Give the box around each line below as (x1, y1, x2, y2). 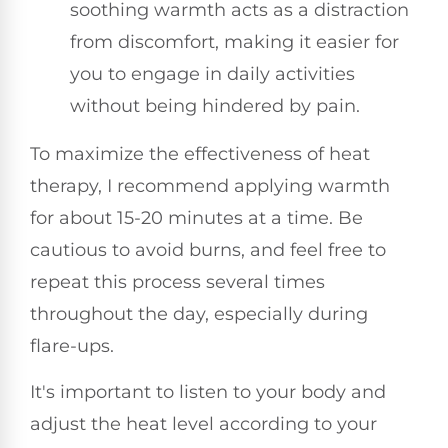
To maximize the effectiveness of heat (30, 142, 370, 165)
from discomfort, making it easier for (70, 30, 399, 53)
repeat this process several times (30, 270, 325, 293)
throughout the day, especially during (30, 302, 368, 325)
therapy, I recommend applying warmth (30, 174, 390, 197)
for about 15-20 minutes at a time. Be (30, 206, 363, 229)
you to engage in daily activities (70, 62, 355, 85)
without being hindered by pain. (70, 94, 360, 117)
